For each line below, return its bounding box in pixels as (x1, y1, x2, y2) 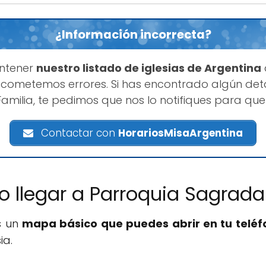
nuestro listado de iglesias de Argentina (36, 61, 261, 76)
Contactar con (38, 126, 119, 141)
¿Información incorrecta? (55, 26, 211, 43)
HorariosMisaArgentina (118, 126, 243, 141)
